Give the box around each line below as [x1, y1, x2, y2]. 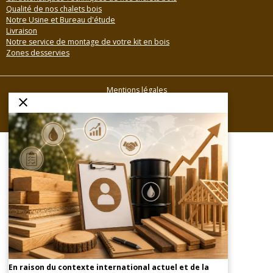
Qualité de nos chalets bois [6, 4, 102, 15]
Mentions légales [106, 85, 167, 96]
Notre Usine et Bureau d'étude [6, 15, 115, 26]
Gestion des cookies [101, 115, 172, 126]
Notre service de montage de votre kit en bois [6, 37, 169, 48]
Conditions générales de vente [82, 100, 191, 111]
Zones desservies [6, 48, 69, 58]
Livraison [6, 26, 37, 37]
